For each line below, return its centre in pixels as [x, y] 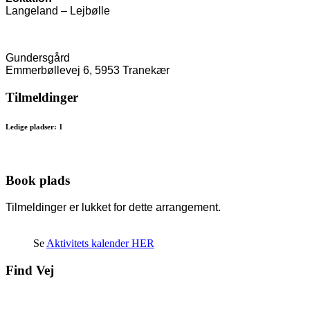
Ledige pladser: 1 [34, 126]
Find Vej [30, 270]
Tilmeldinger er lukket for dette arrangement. [113, 207]
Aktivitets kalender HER [100, 243]
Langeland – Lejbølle [58, 10]
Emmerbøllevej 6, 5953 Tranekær [88, 70]
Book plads [38, 181]
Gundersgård [38, 57]
